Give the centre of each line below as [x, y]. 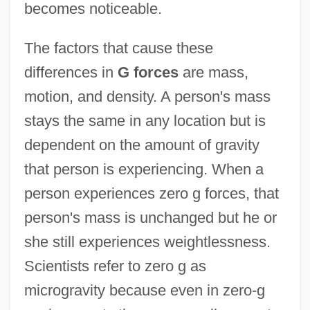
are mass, [213, 72]
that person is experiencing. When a [144, 169]
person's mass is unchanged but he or [150, 217]
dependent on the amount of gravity [142, 145]
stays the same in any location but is [145, 120]
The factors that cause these [118, 48]
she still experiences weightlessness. [147, 241]
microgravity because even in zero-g [144, 290]
